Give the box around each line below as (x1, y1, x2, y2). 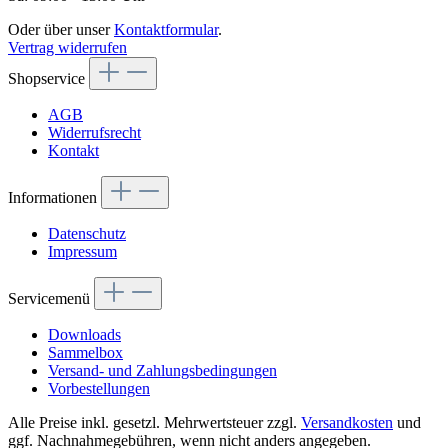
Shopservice (8, 69, 89, 87)
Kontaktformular (114, 20, 218, 38)
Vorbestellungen (48, 379, 150, 397)
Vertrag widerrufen (8, 38, 127, 56)
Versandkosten (301, 413, 393, 431)
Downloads (48, 325, 121, 343)
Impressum (48, 242, 117, 260)
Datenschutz (48, 224, 126, 242)
